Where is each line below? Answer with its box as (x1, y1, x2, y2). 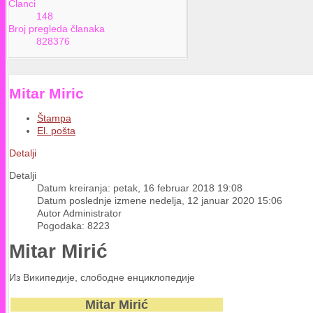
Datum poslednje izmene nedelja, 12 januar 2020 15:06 (37, 195, 282, 207)
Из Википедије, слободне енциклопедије (9, 271, 195, 283)
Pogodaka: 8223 (37, 220, 110, 232)
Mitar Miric (9, 85, 84, 101)
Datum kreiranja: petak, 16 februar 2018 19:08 (37, 182, 242, 194)
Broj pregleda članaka (8, 23, 105, 35)
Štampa (37, 112, 71, 124)
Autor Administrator (37, 208, 122, 219)
